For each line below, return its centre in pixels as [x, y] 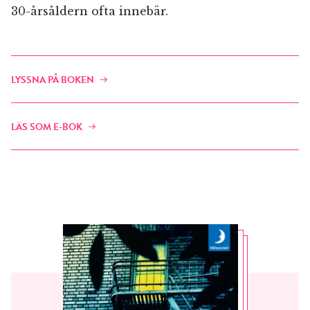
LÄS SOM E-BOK [47, 127]
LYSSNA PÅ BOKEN [53, 80]
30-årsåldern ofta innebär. [90, 11]
